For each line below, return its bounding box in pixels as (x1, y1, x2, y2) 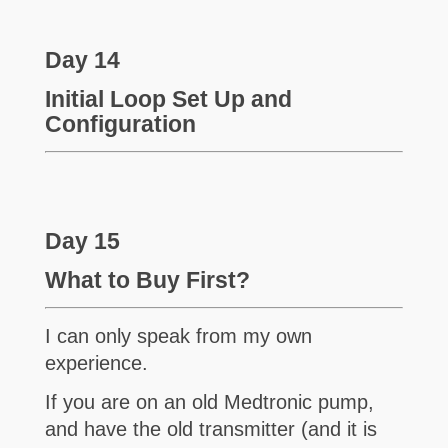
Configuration (44, 110, 196, 137)
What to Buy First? (44, 266, 250, 293)
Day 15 (44, 227, 120, 254)
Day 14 (44, 46, 120, 73)
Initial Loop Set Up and (44, 85, 292, 112)
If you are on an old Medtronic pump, (44, 391, 374, 414)
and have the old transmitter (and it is (44, 418, 377, 441)
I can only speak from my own (44, 325, 312, 348)
